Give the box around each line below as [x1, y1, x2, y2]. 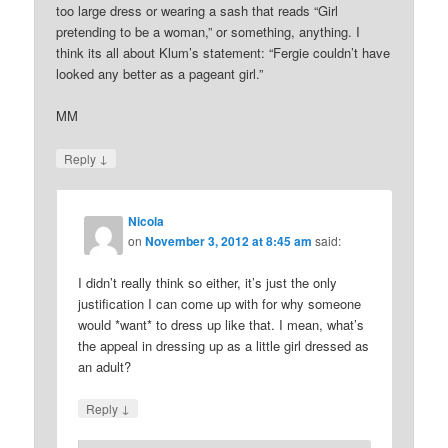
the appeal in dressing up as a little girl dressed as [78, 335, 370, 355]
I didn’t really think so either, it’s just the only [78, 272, 338, 292]
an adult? [78, 356, 132, 376]
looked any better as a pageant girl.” [56, 64, 264, 84]
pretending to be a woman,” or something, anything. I [56, 22, 361, 42]
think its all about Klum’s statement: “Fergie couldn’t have [56, 43, 391, 63]
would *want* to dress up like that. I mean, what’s [78, 314, 365, 334]
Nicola [128, 211, 165, 230]
